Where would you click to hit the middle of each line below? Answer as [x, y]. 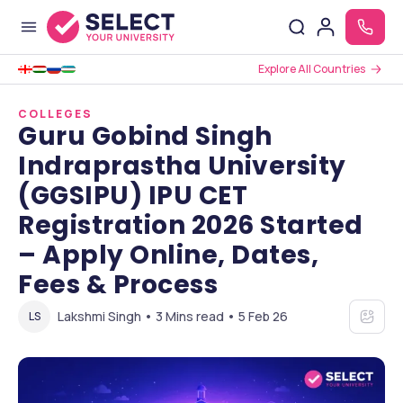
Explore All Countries [312, 69]
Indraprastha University [182, 166]
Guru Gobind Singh [145, 136]
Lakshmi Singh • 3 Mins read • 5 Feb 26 [173, 316]
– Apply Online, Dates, [168, 255]
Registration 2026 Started [191, 225]
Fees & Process [118, 285]
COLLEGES [55, 114]
